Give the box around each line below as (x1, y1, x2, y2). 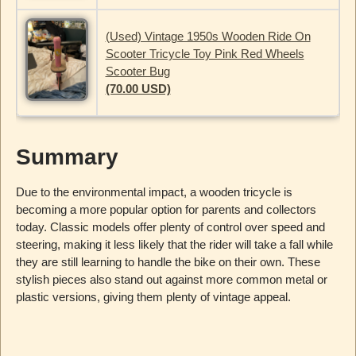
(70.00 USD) (105, 82, 171, 96)
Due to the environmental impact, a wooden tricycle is (15, 185, 292, 199)
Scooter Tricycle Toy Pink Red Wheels (105, 47, 304, 61)
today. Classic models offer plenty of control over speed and (15, 220, 325, 234)
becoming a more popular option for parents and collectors (15, 203, 316, 217)
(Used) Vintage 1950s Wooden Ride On (105, 29, 311, 44)
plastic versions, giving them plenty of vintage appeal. (15, 290, 291, 304)
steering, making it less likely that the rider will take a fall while (15, 238, 333, 252)
